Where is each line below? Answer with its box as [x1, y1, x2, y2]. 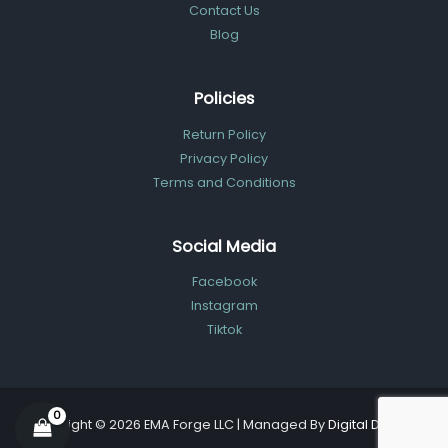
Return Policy [182, 125, 266, 143]
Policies [194, 87, 254, 111]
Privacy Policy [180, 149, 268, 167]
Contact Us [188, 2, 260, 20]
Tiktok [206, 321, 242, 339]
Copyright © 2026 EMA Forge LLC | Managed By [28, 416, 328, 434]
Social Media [172, 234, 276, 258]
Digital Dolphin [328, 416, 420, 434]
